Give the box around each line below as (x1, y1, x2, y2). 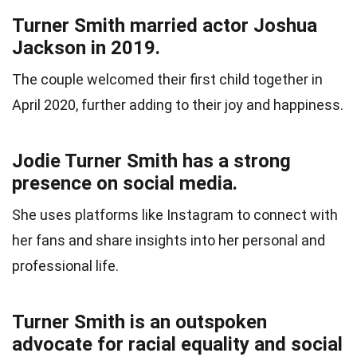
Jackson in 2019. (12, 37, 160, 60)
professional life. (12, 257, 119, 275)
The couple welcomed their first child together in (12, 71, 323, 88)
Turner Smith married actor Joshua (12, 14, 317, 37)
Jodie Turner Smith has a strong (12, 150, 291, 173)
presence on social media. (12, 172, 237, 195)
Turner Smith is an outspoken (12, 311, 267, 334)
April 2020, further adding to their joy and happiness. (12, 96, 343, 114)
